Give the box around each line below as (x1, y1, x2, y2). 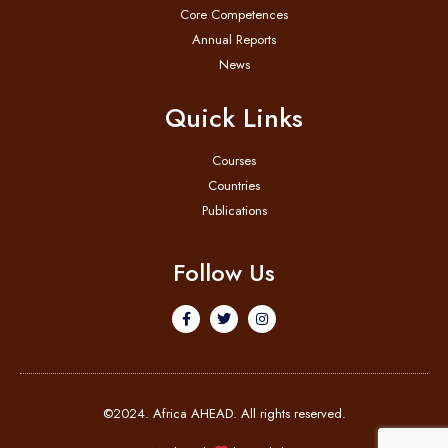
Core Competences (180, 4, 288, 24)
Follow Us (173, 254, 275, 290)
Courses (212, 150, 256, 170)
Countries (208, 175, 260, 195)
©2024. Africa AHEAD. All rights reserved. (102, 403, 346, 423)
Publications (201, 200, 267, 220)
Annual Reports (192, 29, 276, 49)
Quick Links (165, 98, 303, 137)
